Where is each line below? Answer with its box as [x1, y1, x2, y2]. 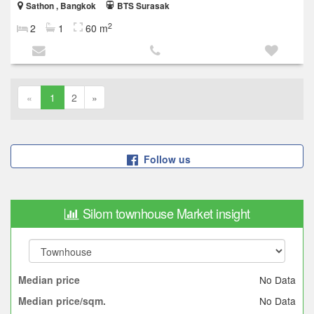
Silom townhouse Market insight [82, 204, 250, 223]
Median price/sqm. [18, 294, 106, 308]
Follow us [143, 152, 191, 167]
